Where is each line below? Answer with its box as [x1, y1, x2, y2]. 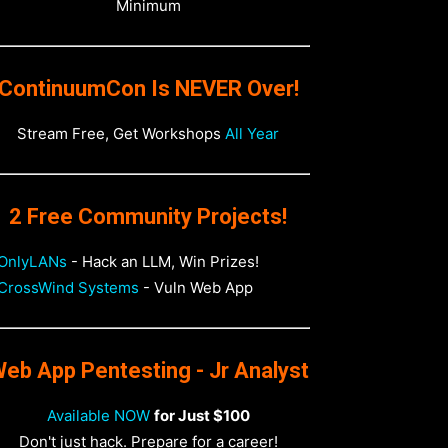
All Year [225, 124, 279, 143]
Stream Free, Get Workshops [17, 124, 225, 143]
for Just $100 [153, 406, 250, 425]
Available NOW [46, 406, 150, 425]
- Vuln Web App [139, 278, 253, 297]
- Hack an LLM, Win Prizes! [67, 252, 259, 271]
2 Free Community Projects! [9, 204, 287, 229]
